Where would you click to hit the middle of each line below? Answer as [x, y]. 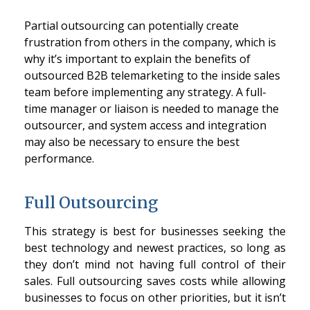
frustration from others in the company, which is [150, 42]
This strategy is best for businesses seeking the [155, 231]
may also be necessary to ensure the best [132, 142]
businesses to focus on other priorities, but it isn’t [155, 298]
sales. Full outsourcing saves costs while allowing [155, 281]
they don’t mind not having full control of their [155, 265]
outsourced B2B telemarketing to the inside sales [152, 75]
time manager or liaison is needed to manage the [152, 108]
